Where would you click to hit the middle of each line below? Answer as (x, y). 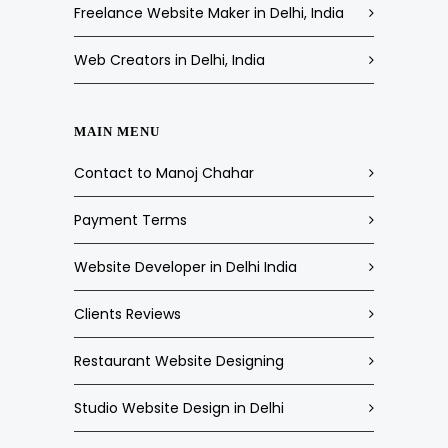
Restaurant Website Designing (179, 361)
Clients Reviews (127, 314)
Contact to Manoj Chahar (164, 173)
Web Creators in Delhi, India (169, 60)
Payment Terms (130, 220)
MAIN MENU (117, 131)
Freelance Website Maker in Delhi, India (209, 13)
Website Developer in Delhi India (185, 267)
